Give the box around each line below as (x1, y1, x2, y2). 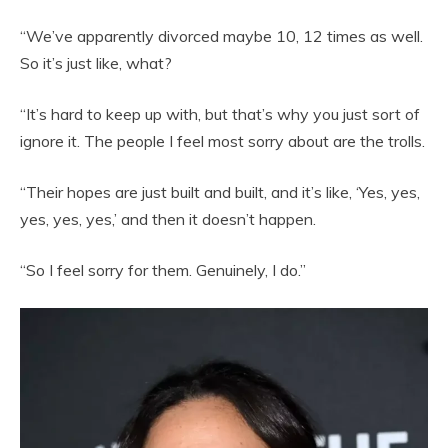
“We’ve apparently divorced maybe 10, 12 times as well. (20, 25, 423, 46)
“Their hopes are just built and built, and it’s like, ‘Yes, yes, (20, 181, 420, 202)
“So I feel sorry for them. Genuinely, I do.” (20, 259, 306, 280)
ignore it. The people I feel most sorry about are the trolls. (20, 130, 425, 151)
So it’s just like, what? (20, 52, 172, 73)
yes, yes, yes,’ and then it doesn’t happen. (20, 208, 316, 229)
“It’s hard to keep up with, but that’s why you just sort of (20, 103, 420, 124)
